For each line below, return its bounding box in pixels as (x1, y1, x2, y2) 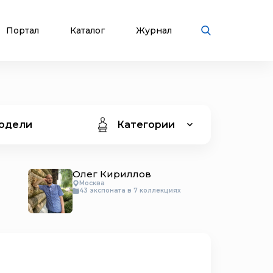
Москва (79, 179, 105, 187)
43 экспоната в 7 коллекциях (79, 186, 181, 194)
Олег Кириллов (73, 168, 151, 180)
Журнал (136, 24, 172, 36)
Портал (6, 24, 39, 36)
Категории (117, 118, 175, 130)
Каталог (70, 24, 105, 36)
